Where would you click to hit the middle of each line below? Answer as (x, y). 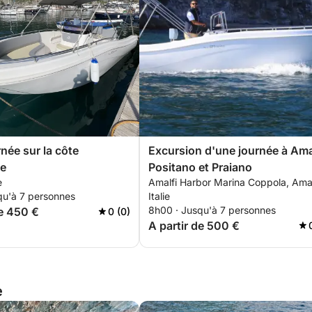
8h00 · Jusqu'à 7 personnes (212, 210)
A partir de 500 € (194, 226)
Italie (159, 196)
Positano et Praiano (200, 167)
